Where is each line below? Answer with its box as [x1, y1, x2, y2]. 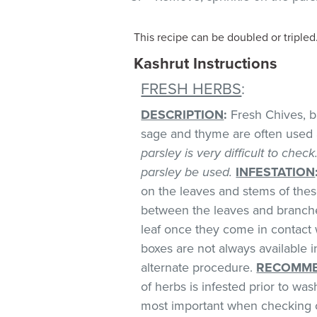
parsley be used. [141, 163, 233, 180]
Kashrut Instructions [134, 54, 278, 73]
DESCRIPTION [141, 106, 224, 122]
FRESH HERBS [141, 79, 242, 98]
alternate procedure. [141, 259, 257, 275]
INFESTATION [236, 163, 316, 180]
